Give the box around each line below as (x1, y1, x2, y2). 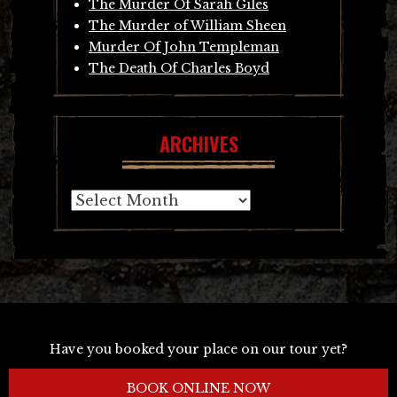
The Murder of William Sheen (89, 17, 286, 34)
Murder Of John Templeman (89, 38, 279, 55)
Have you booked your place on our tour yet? (50, 340, 347, 357)
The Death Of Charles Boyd (89, 59, 269, 76)
